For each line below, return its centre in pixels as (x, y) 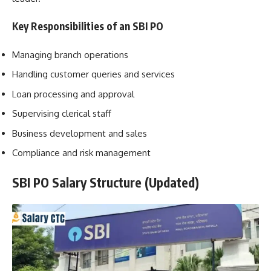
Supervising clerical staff (62, 114)
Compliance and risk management (81, 153)
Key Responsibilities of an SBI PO (88, 26)
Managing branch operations (70, 54)
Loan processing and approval (73, 94)
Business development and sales (80, 133)
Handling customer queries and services (93, 74)
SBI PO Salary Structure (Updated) (106, 182)
